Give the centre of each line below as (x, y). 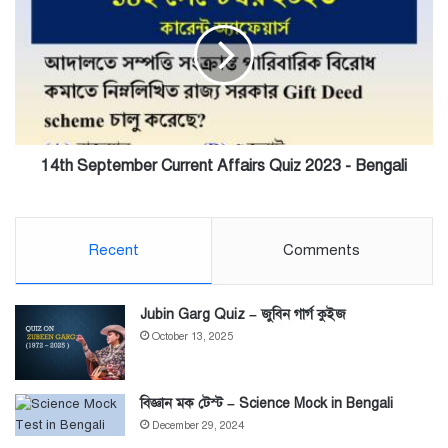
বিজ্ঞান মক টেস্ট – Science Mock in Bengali (266, 404)
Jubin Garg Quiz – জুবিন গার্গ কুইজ (243, 315)
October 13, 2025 (192, 337)
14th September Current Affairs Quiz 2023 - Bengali (224, 166)
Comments (322, 250)
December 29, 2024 (198, 426)
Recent (113, 250)
